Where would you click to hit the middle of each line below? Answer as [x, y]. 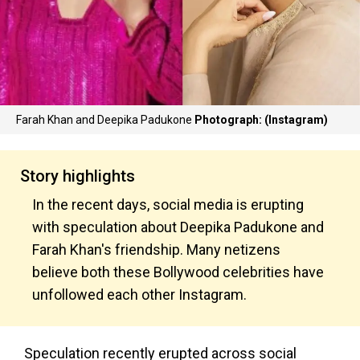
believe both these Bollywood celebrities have [178, 272]
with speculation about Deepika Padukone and [178, 227]
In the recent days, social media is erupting [168, 205]
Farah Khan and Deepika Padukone [105, 120]
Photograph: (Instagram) [261, 120]
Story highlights [78, 176]
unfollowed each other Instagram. [139, 295]
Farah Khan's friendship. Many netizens [156, 250]
